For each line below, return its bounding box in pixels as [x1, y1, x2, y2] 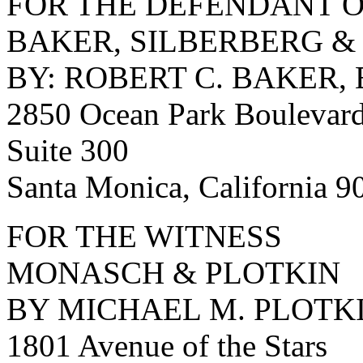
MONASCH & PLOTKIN [6, 255, 340, 291]
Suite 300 [6, 133, 129, 169]
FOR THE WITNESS [6, 219, 282, 254]
